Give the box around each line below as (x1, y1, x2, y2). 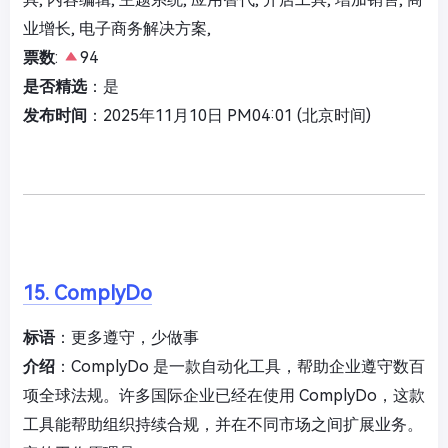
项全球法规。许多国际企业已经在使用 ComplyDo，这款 (23, 386, 425, 406)
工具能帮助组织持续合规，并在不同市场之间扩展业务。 (23, 415, 423, 435)
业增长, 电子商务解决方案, (23, 19, 211, 39)
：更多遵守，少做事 (55, 328, 199, 348)
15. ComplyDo (23, 281, 152, 306)
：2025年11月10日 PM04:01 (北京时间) (87, 106, 371, 126)
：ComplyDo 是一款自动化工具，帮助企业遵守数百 (55, 357, 425, 377)
